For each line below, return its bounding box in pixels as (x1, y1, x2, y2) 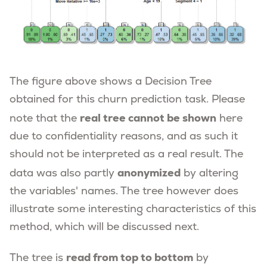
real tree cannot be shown (80, 111, 216, 125)
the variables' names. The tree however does (10, 186, 238, 198)
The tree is (10, 253, 66, 265)
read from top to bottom (66, 250, 193, 265)
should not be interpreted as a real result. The (10, 149, 243, 161)
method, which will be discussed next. (10, 222, 199, 234)
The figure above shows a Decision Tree (10, 76, 212, 88)
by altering (181, 168, 238, 180)
